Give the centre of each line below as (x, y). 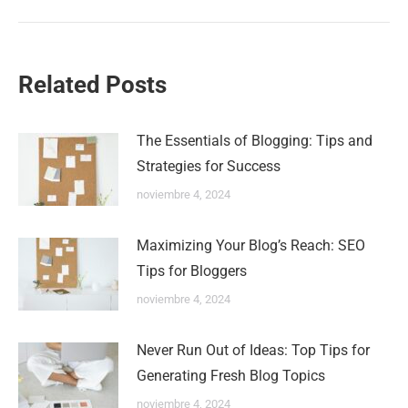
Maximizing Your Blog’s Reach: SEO (251, 245)
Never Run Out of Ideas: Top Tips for (253, 350)
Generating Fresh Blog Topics (231, 376)
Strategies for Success (209, 166)
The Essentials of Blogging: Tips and (255, 141)
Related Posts (92, 85)
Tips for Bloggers (192, 271)
